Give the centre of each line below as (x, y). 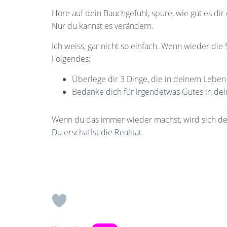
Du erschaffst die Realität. (99, 132)
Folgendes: (71, 59)
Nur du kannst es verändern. (103, 26)
